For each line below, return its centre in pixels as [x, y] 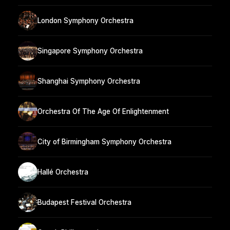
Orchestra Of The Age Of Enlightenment [103, 111]
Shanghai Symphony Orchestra [89, 81]
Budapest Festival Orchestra [84, 202]
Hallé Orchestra [63, 172]
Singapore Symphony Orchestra [90, 51]
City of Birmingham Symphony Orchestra [104, 141]
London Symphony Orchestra [85, 20]
